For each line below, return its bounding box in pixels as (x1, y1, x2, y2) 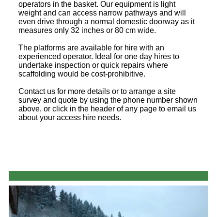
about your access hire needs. (18, 113, 121, 122)
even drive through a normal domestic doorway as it (18, 17, 195, 26)
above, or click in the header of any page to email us (18, 104, 196, 113)
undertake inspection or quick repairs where (18, 61, 168, 69)
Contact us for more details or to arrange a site (18, 87, 176, 95)
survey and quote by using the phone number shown (18, 95, 198, 104)
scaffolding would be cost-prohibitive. (18, 69, 145, 78)
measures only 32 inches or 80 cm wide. (18, 26, 156, 34)
